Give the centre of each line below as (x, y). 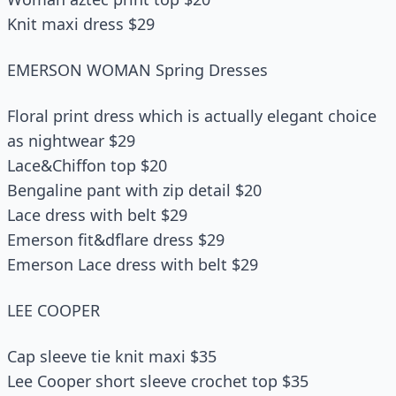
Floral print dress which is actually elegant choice (192, 116)
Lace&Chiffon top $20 (87, 165)
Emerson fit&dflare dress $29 (116, 240)
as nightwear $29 (71, 141)
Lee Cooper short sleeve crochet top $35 (158, 381)
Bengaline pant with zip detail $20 (134, 190)
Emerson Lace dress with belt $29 (133, 264)
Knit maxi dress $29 (81, 24)
